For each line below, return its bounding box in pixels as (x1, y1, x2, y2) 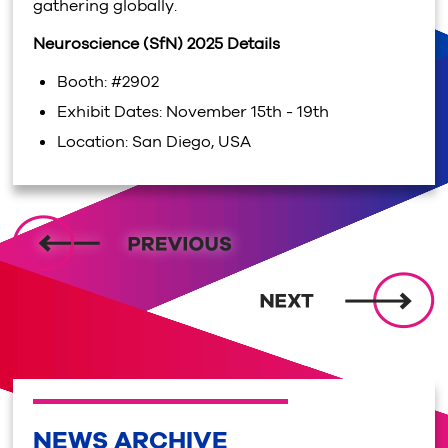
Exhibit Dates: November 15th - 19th (57, 100, 330, 123)
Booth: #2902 (57, 70, 160, 93)
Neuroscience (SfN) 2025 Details (33, 32, 281, 55)
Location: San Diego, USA (57, 130, 252, 153)
